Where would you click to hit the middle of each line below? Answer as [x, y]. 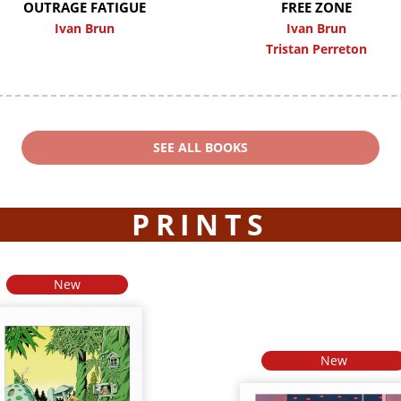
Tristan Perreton [316, 49]
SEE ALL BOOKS [200, 147]
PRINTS [200, 224]
